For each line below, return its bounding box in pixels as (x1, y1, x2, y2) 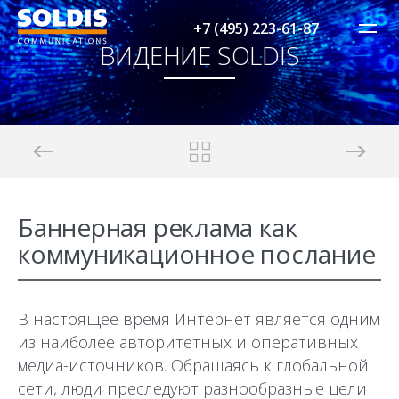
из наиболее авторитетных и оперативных (18, 331, 358, 353)
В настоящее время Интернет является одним (18, 308, 379, 330)
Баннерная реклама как (18, 210, 297, 244)
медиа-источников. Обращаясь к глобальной (18, 354, 369, 376)
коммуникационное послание (18, 237, 376, 271)
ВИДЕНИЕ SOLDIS (99, 37, 300, 72)
